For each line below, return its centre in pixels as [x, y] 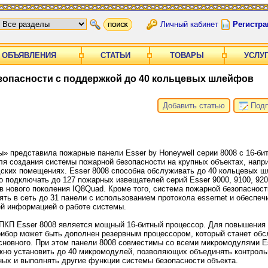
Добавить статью [194, 105]
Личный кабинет [189, 24]
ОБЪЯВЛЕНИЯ [29, 55]
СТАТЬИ [115, 55]
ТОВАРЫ [187, 55]
